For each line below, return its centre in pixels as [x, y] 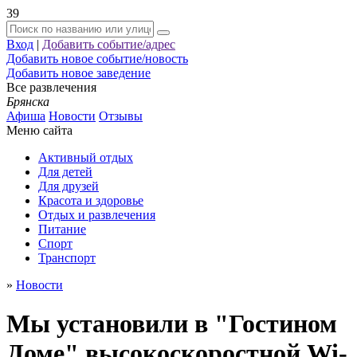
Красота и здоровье [91, 200]
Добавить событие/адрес [109, 44]
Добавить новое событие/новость [97, 59]
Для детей [65, 172]
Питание [62, 229]
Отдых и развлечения [97, 215]
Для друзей [69, 186]
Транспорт [67, 258]
